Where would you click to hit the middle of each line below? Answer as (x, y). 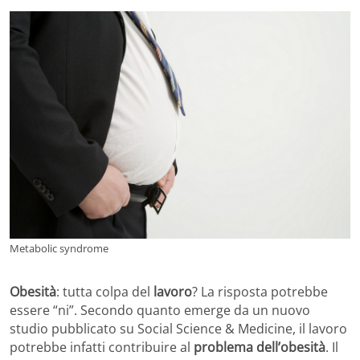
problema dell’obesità (260, 348)
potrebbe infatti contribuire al (102, 348)
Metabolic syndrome (59, 249)
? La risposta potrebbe (260, 292)
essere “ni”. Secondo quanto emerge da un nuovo (160, 311)
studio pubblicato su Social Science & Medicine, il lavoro (178, 329)
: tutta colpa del (105, 292)
